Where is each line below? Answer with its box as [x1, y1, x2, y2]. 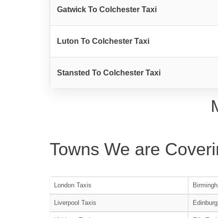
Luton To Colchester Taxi [57, 36, 149, 45]
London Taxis [54, 181, 91, 189]
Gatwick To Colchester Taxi [57, 5, 157, 14]
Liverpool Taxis [54, 199, 96, 206]
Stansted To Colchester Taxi [57, 68, 161, 77]
